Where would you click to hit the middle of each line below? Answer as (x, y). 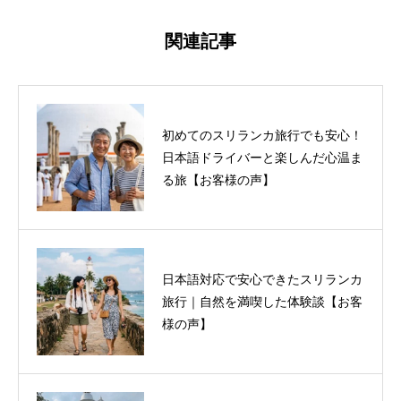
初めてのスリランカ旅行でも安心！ (262, 135)
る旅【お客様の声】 (218, 179)
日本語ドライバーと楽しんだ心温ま (262, 157)
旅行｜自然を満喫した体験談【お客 (262, 301)
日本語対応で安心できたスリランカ (262, 279)
